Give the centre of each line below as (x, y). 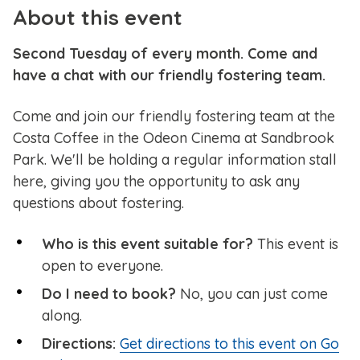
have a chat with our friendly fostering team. (169, 76)
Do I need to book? (109, 294)
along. (62, 316)
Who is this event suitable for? (149, 244)
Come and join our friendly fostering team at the (174, 117)
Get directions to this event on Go (229, 344)
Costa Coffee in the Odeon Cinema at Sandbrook (174, 138)
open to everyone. (102, 266)
